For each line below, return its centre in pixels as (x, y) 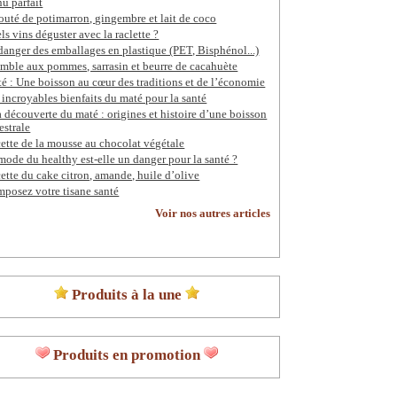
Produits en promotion (126, 355)
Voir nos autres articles (213, 214)
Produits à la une (126, 295)
